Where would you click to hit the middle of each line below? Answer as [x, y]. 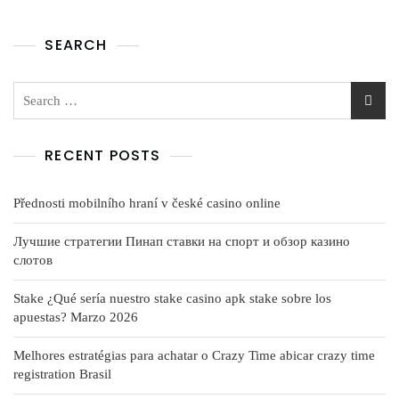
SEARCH [76, 45]
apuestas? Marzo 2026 [76, 317]
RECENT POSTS [103, 155]
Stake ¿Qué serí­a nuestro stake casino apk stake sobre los [172, 298]
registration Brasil [62, 374]
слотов [33, 260]
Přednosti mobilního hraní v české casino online [147, 203]
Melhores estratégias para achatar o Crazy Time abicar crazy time [194, 355]
